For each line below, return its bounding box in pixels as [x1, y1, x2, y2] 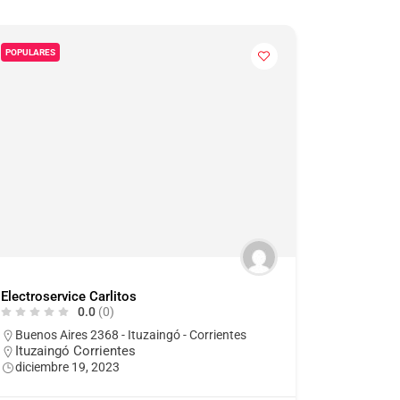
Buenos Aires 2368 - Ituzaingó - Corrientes [14, 327, 246, 342]
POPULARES [4, 46, 55, 57]
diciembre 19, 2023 [14, 359, 120, 374]
